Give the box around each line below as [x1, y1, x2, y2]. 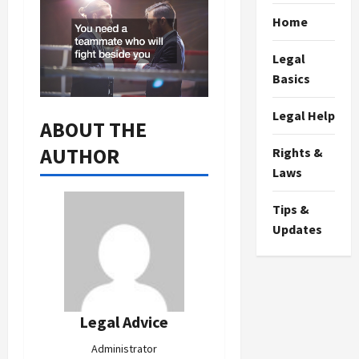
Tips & [272, 201, 309, 217]
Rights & [272, 144, 323, 160]
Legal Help [272, 107, 335, 123]
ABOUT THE [40, 115, 147, 143]
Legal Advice [79, 311, 169, 332]
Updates [272, 221, 322, 237]
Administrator [91, 341, 157, 356]
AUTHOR [40, 142, 119, 169]
